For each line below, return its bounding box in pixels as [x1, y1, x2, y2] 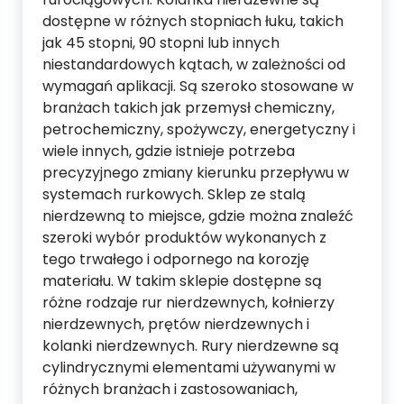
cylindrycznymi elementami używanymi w [42, 357, 335, 379]
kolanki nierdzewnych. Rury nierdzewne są [42, 335, 339, 357]
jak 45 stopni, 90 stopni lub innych [42, 32, 280, 54]
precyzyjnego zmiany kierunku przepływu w [42, 162, 349, 184]
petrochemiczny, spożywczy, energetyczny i [42, 119, 355, 141]
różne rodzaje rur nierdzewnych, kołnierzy [42, 292, 335, 314]
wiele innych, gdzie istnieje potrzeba [42, 141, 295, 162]
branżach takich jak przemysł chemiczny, [42, 97, 335, 119]
